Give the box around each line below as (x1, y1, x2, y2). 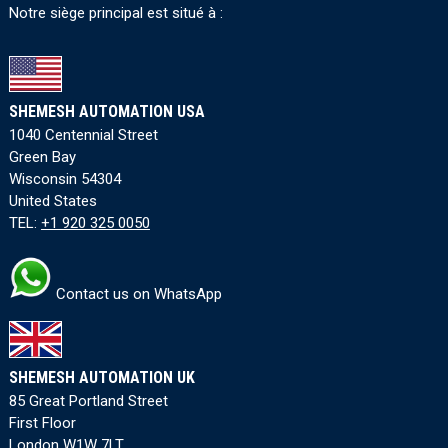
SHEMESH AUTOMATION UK (8, 367, 195, 387)
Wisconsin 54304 (8, 170, 121, 189)
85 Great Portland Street (8, 391, 168, 410)
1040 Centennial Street (8, 126, 158, 145)
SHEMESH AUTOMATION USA (8, 102, 205, 122)
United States (8, 192, 97, 211)
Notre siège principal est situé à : (8, 4, 223, 23)
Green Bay (8, 148, 76, 167)
